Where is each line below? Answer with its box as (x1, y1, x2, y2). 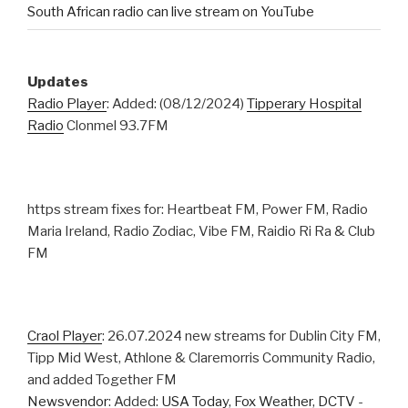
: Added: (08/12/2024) (107, 96, 247, 113)
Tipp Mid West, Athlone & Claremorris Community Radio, (27, 350, 375, 367)
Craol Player (27, 328, 102, 345)
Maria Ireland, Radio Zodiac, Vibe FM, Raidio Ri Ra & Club (27, 222, 375, 240)
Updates (27, 74, 88, 91)
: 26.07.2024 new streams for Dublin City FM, (102, 328, 381, 345)
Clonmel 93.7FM (64, 117, 168, 135)
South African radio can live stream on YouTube (27, 3, 314, 20)
